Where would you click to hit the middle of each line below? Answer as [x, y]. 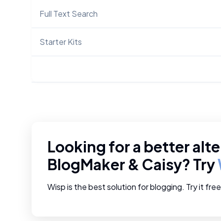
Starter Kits [61, 42]
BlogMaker [86, 164]
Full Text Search [69, 14]
